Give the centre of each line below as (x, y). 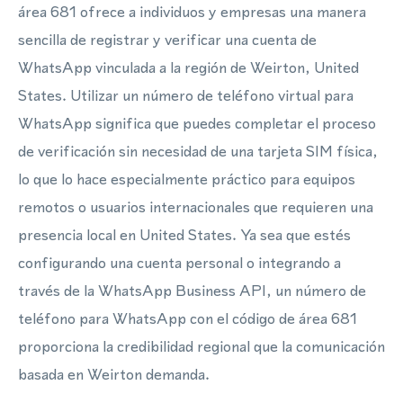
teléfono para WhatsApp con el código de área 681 (188, 318)
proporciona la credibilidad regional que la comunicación (201, 346)
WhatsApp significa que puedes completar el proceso (197, 123)
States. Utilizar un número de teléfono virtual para (186, 95)
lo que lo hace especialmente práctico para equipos (187, 179)
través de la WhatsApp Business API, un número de (192, 291)
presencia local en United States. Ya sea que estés (184, 235)
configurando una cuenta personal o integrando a (179, 263)
